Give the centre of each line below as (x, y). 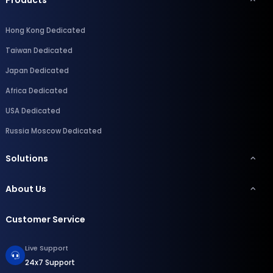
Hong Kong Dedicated (45, 30)
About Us (26, 189)
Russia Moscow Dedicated (54, 131)
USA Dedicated (33, 111)
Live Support (47, 248)
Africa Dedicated (37, 90)
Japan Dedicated (37, 70)
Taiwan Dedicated (39, 50)
